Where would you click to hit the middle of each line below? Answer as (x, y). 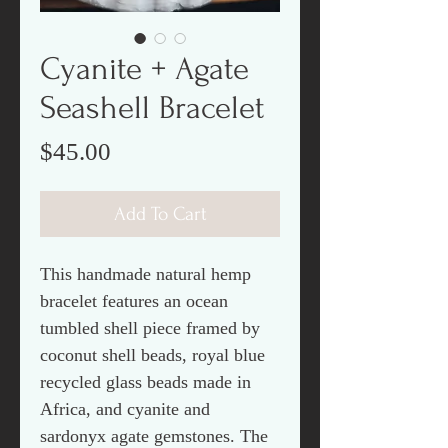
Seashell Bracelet (152, 108)
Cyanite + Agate (144, 69)
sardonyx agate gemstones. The (154, 436)
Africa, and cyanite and (125, 409)
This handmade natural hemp (145, 274)
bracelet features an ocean (134, 301)
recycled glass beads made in (145, 382)
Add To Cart (160, 214)
